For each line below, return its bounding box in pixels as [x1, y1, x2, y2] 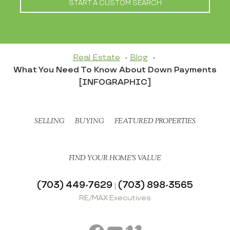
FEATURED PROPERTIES [114, 117, 196, 125]
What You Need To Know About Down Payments [13, 65, 217, 75]
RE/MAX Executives [79, 193, 151, 202]
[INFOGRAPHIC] [79, 78, 151, 88]
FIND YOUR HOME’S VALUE [69, 154, 161, 162]
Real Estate [72, 53, 120, 63]
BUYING [75, 117, 104, 125]
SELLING [34, 117, 65, 125]
